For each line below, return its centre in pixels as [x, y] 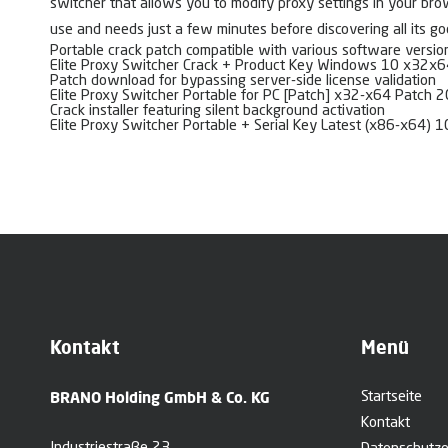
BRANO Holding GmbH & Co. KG [160, 398]
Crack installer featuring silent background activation [217, 112]
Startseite [391, 398]
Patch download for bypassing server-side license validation [243, 82]
